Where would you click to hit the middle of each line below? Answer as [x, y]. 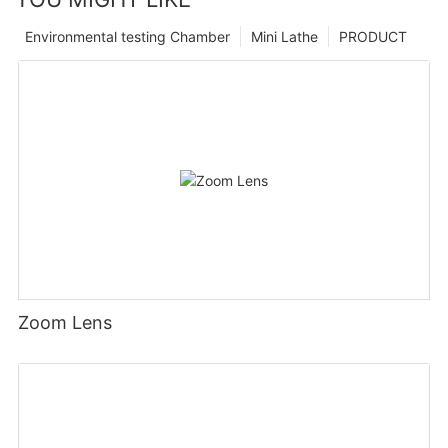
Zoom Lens [65, 323]
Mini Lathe [284, 37]
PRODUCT [373, 37]
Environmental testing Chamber [127, 37]
